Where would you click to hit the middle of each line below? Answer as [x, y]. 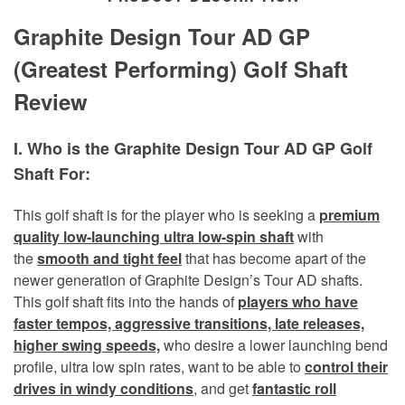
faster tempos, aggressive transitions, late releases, [189, 323]
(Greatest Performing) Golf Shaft [181, 68]
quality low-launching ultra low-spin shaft [154, 236]
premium [349, 214]
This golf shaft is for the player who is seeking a [166, 214]
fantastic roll [294, 388]
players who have [298, 301]
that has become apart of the [274, 258]
